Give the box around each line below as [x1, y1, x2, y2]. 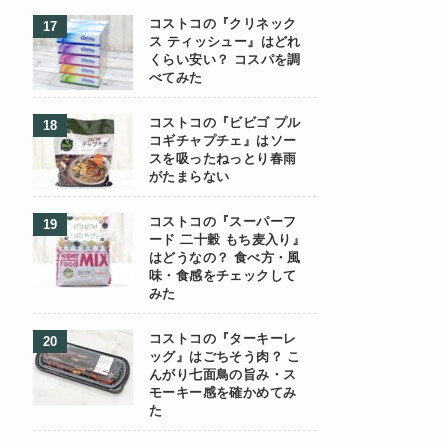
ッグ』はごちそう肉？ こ [149, 350, 301, 364]
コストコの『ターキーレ [149, 332, 297, 346]
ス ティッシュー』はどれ [149, 35, 301, 49]
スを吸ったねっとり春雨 [149, 152, 297, 166]
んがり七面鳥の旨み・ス [149, 368, 297, 382]
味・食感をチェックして [149, 269, 297, 283]
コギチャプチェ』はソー [149, 134, 297, 148]
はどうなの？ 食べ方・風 [149, 251, 301, 265]
